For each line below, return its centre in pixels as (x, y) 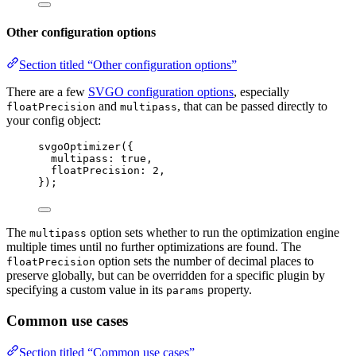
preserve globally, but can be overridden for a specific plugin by (166, 275)
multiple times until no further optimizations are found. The (154, 246)
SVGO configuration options (161, 91)
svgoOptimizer (79, 146)
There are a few (47, 91)
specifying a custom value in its (86, 289)
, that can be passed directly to (252, 106)
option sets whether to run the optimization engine (213, 232)
